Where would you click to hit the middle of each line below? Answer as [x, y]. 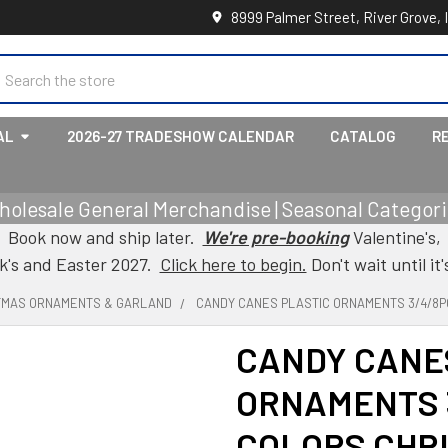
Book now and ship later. [105, 237]
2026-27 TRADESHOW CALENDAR [180, 136]
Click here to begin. [233, 264]
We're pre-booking [275, 237]
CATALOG [363, 136]
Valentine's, [394, 237]
